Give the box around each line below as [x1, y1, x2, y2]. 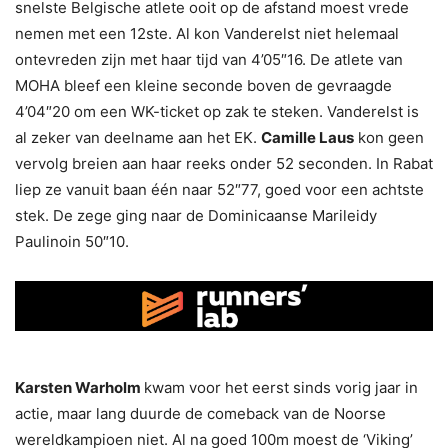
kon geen [354, 127, 424, 147]
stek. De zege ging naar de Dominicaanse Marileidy [15, 205, 377, 225]
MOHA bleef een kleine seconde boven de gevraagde [15, 75, 392, 95]
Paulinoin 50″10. [15, 231, 129, 251]
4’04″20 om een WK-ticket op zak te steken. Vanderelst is [15, 101, 419, 121]
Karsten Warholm [15, 378, 144, 398]
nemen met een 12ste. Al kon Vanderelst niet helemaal [15, 23, 399, 43]
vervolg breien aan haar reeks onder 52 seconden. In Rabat [15, 153, 433, 173]
